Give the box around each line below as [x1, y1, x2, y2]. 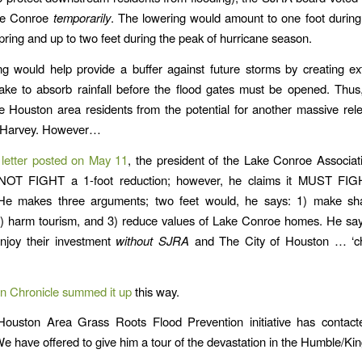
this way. [132, 282, 179, 300]
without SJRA [116, 231, 189, 249]
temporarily [53, 9, 111, 27]
